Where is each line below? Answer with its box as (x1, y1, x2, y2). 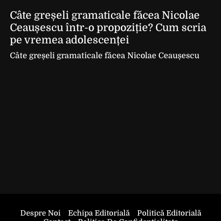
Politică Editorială (137, 209, 201, 218)
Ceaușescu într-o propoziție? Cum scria (10, 22, 206, 34)
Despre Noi (20, 209, 61, 218)
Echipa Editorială (68, 209, 130, 218)
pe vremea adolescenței (10, 34, 129, 46)
